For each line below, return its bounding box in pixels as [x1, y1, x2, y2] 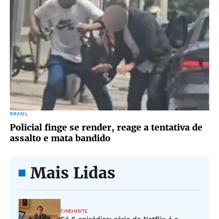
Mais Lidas [30, 163, 115, 183]
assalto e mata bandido [10, 132, 110, 144]
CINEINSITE [61, 208, 88, 214]
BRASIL [10, 111, 28, 116]
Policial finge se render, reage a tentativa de [10, 122, 202, 133]
